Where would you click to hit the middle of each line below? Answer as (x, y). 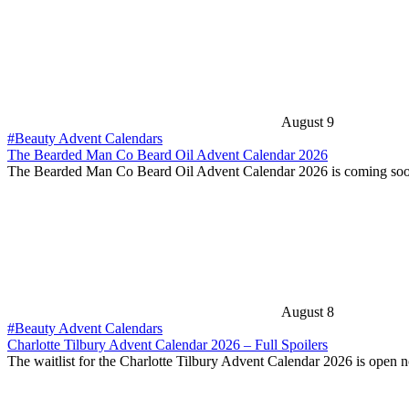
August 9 (308, 122)
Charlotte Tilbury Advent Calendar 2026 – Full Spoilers (168, 345)
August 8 (308, 312)
